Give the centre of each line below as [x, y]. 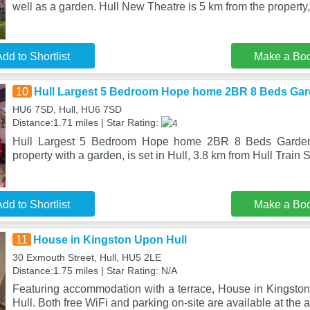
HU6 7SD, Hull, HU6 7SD [67, 109]
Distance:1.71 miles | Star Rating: [86, 122]
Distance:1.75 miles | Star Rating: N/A [94, 271]
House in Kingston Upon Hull [110, 240]
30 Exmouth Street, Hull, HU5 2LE [86, 257]
